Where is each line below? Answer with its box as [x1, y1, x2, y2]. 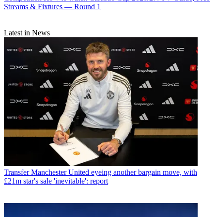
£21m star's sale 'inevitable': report [4, 177, 108, 186]
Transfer [4, 168, 29, 177]
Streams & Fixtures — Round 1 [4, 2, 101, 11]
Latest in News [4, 28, 50, 37]
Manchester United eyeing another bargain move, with [31, 168, 197, 177]
